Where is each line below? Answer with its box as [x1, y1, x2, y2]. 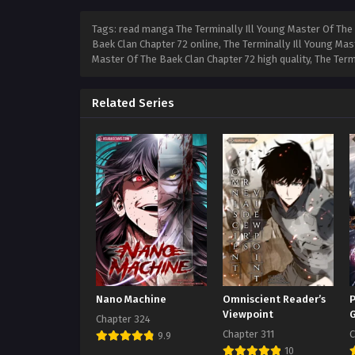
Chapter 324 [96, 313, 151, 326]
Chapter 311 [223, 328, 275, 341]
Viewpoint [223, 308, 274, 322]
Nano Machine [96, 293, 166, 307]
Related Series [92, 96, 174, 111]
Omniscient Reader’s [223, 293, 326, 307]
